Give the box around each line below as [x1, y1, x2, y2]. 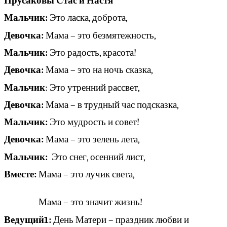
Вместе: [4, 169, 36, 180]
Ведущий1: [4, 214, 51, 225]
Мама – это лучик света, [36, 169, 219, 180]
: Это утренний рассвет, [45, 82, 140, 93]
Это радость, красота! [50, 47, 165, 58]
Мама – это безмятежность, [44, 29, 156, 41]
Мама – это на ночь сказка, [44, 64, 157, 76]
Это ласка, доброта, [48, 12, 128, 24]
